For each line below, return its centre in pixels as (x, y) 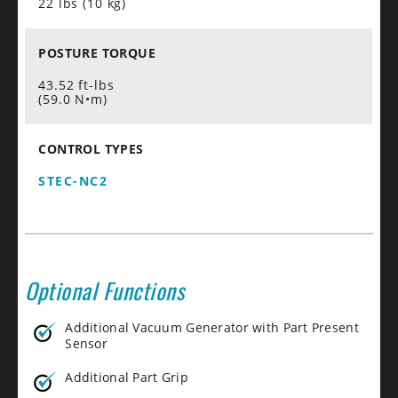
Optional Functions (105, 290)
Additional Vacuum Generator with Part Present (212, 327)
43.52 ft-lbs (76, 84)
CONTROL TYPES (93, 148)
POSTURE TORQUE (97, 52)
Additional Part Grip (127, 377)
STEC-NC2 (73, 180)
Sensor (86, 343)
